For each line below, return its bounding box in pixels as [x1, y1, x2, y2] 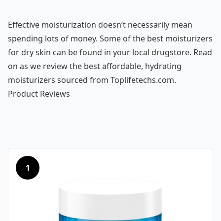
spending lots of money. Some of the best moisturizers [8, 33, 213, 44]
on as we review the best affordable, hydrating [8, 61, 182, 72]
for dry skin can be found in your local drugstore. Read [8, 47, 212, 58]
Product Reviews [8, 88, 70, 99]
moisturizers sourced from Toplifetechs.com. [8, 74, 176, 85]
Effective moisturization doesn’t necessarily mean [8, 19, 192, 30]
